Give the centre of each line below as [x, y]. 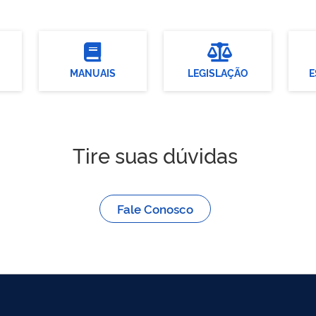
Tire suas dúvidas [155, 154]
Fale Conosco [155, 208]
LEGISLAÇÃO [218, 72]
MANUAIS [92, 72]
